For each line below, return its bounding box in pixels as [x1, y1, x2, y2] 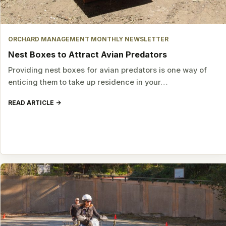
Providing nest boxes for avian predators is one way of [8, 66, 207, 75]
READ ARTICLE [8, 99, 54, 107]
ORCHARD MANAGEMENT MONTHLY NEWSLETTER [8, 35, 169, 43]
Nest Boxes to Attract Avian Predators [8, 49, 167, 60]
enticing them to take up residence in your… [8, 78, 168, 87]
